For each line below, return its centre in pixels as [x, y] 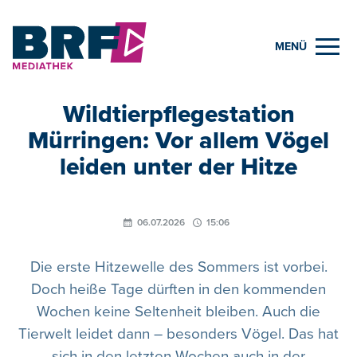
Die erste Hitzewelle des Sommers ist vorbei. [178, 267]
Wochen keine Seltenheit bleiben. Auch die [178, 312]
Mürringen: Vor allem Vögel [178, 140]
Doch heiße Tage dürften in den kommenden [178, 289]
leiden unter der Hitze [178, 167]
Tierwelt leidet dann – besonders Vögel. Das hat [178, 334]
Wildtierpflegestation [178, 114]
